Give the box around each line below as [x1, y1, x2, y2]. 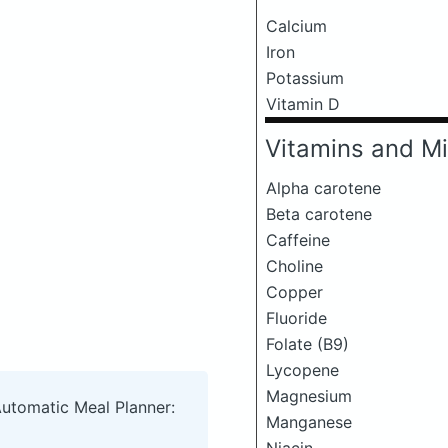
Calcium [266, 16, 327, 36]
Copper [266, 282, 323, 302]
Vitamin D [266, 94, 340, 114]
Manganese [266, 412, 352, 432]
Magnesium [266, 386, 352, 406]
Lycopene [266, 360, 339, 380]
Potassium [266, 68, 344, 88]
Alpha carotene [266, 178, 381, 198]
